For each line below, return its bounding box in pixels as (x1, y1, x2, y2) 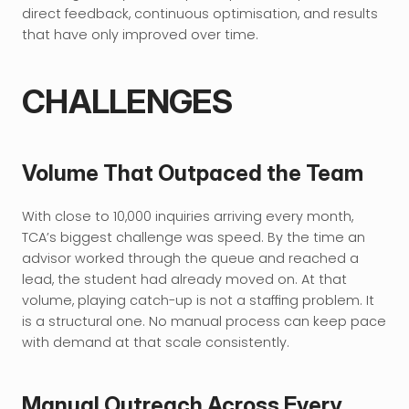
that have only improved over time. (22, 26, 258, 44)
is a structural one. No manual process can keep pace (22, 312, 386, 330)
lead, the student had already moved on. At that (22, 270, 347, 288)
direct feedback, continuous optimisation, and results (22, 5, 378, 23)
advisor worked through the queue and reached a (22, 249, 359, 267)
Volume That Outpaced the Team (22, 160, 363, 186)
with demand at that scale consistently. (22, 333, 289, 351)
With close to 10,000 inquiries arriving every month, (22, 207, 353, 225)
